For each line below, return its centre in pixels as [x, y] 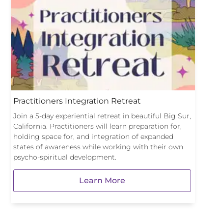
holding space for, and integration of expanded [93, 137]
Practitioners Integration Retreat [77, 101]
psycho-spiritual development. [65, 157]
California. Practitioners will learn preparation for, [97, 126]
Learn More [102, 180]
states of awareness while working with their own [98, 147]
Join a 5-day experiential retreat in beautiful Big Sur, [102, 116]
